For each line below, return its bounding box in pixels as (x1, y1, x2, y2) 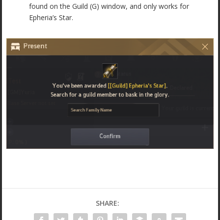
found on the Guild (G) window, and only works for (29, 1, 190, 11)
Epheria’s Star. (29, 12, 74, 22)
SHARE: (96, 198, 119, 208)
